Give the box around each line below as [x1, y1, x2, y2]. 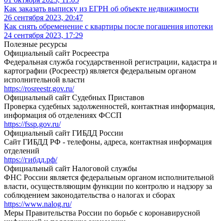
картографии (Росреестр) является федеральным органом [4, 67, 196, 75]
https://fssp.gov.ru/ [4, 120, 61, 129]
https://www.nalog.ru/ [4, 200, 72, 209]
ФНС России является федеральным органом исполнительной [4, 173, 214, 182]
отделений [4, 147, 39, 155]
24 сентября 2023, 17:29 [4, 31, 83, 40]
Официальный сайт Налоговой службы [4, 164, 137, 173]
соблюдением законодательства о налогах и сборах [4, 191, 175, 200]
